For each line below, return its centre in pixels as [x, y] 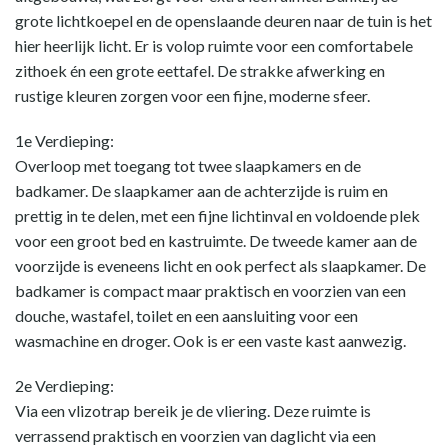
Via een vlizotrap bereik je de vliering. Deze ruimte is [193, 410]
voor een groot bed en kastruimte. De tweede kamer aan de [216, 240]
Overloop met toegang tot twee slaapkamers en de [188, 165]
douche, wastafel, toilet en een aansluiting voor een [186, 315]
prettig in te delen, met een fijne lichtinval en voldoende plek [217, 215]
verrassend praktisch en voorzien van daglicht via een [195, 435]
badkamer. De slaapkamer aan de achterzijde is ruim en [201, 190]
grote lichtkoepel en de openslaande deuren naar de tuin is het [223, 20]
